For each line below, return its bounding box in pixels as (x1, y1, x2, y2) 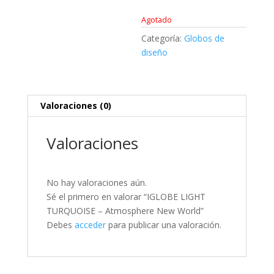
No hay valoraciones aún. (46, 177, 147, 189)
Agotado (141, 14, 172, 26)
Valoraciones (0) (40, 100, 111, 112)
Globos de (184, 32, 225, 45)
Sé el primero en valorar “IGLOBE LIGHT (46, 191, 206, 203)
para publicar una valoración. (105, 219, 221, 231)
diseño (141, 46, 168, 59)
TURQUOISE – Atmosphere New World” (46, 205, 204, 217)
